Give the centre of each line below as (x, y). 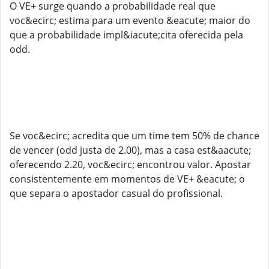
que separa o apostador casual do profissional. (116, 193)
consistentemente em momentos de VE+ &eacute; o (127, 179)
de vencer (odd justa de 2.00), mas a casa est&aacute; (130, 150)
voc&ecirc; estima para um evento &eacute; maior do (130, 20)
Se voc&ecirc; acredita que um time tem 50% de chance (134, 136)
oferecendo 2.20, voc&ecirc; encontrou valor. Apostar (130, 165)
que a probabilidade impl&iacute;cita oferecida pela (126, 35)
